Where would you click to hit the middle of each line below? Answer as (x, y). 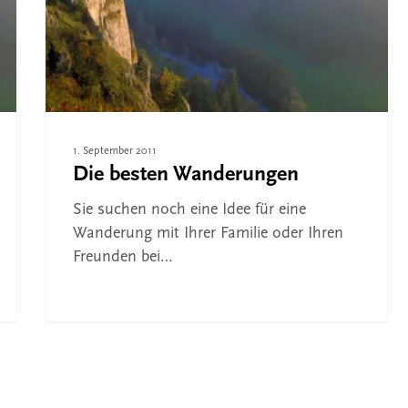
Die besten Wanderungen (186, 175)
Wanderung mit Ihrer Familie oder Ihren (208, 234)
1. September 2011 (115, 152)
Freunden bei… (123, 258)
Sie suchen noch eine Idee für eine (189, 210)
